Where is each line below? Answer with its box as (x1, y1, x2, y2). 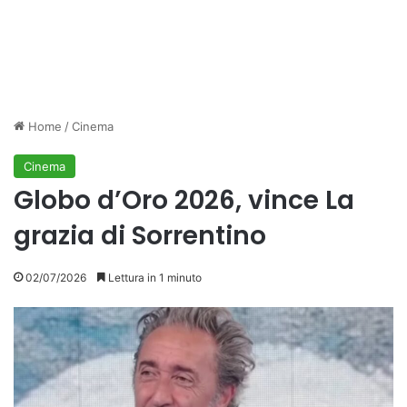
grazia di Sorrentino (14, 218, 266, 253)
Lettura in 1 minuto (105, 271, 202, 284)
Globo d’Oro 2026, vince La (14, 183, 354, 218)
